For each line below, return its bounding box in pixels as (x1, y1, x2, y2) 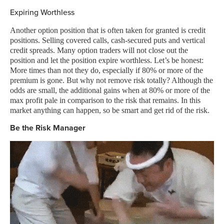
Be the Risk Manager (10, 122, 85, 133)
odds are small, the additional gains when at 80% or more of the (10, 86, 210, 94)
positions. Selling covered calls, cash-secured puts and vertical (10, 36, 205, 44)
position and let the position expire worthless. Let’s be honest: (10, 56, 203, 64)
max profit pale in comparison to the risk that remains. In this (10, 96, 200, 104)
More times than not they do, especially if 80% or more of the (10, 66, 203, 74)
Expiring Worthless (10, 6, 74, 17)
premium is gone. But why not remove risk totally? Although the (10, 76, 213, 84)
